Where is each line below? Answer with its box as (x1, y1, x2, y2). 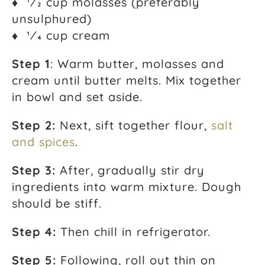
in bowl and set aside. (12, 89, 143, 104)
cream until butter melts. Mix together (12, 72, 241, 88)
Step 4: (12, 224, 56, 239)
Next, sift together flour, (56, 117, 211, 132)
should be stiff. (12, 195, 102, 211)
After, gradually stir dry (56, 162, 205, 177)
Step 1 (12, 56, 50, 71)
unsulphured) (12, 11, 92, 26)
